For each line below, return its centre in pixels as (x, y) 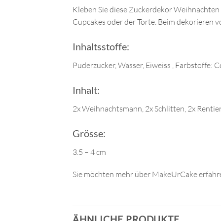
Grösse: (89, 133)
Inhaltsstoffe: (101, 46)
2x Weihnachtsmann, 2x (113, 108)
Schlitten (169, 108)
